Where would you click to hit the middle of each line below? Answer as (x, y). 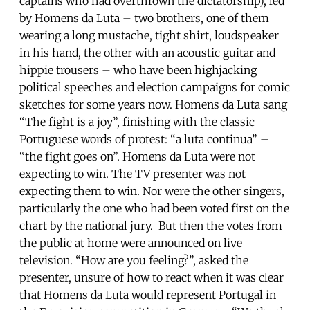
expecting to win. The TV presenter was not (133, 173)
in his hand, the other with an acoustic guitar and (147, 52)
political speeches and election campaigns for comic (155, 87)
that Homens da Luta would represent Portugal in (148, 294)
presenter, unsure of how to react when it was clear (152, 277)
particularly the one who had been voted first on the (154, 208)
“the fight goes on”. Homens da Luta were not (137, 156)
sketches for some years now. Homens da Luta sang (153, 104)
